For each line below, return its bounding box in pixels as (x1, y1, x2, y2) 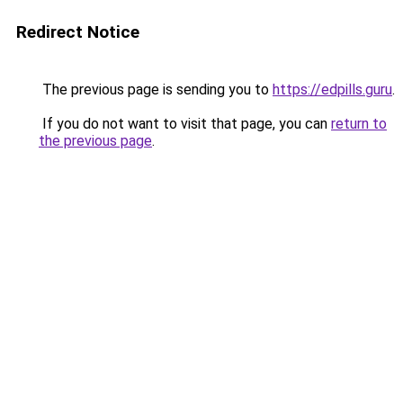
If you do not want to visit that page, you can (39, 115, 331, 132)
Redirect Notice (16, 22, 139, 42)
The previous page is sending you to (39, 81, 273, 98)
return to (331, 115, 387, 132)
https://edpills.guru (273, 81, 392, 98)
